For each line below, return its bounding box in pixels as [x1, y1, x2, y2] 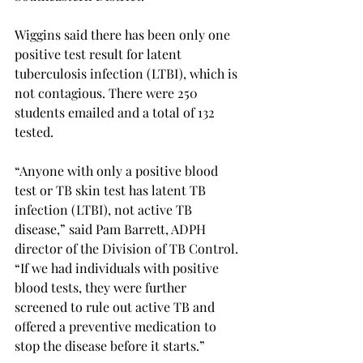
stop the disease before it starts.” [15, 337, 205, 354]
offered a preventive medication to [15, 318, 220, 335]
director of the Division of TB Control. [15, 240, 241, 257]
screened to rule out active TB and [15, 298, 218, 315]
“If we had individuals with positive [15, 259, 222, 276]
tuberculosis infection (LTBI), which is [15, 65, 241, 82]
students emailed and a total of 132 [15, 104, 218, 121]
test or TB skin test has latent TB [15, 181, 209, 199]
